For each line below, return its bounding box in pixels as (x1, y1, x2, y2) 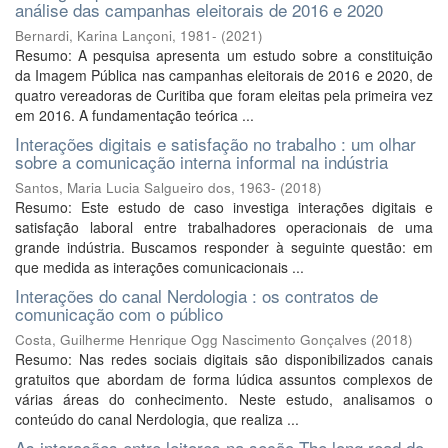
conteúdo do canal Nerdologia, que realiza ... (15, 409, 299, 429)
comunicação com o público (15, 301, 223, 326)
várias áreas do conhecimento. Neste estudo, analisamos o (15, 389, 433, 409)
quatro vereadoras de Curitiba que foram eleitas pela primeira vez (15, 85, 433, 105)
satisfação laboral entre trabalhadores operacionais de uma (15, 217, 433, 237)
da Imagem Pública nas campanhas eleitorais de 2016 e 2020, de (15, 65, 433, 85)
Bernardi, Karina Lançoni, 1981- (15, 26, 217, 45)
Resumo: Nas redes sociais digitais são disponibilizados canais (15, 349, 433, 369)
